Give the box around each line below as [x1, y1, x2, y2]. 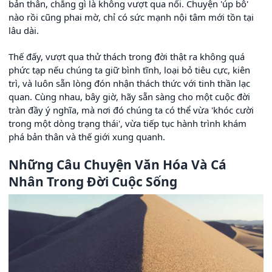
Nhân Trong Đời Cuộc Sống [8, 172, 177, 190]
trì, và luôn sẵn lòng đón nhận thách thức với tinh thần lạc [8, 76, 250, 89]
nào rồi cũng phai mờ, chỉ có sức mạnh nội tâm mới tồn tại [8, 10, 254, 23]
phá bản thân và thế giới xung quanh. [8, 130, 165, 143]
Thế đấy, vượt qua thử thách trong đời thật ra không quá [8, 50, 245, 63]
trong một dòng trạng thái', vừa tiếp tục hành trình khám [8, 117, 246, 129]
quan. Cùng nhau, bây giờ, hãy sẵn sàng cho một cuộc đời [8, 90, 250, 103]
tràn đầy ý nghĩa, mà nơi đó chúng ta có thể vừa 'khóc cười [8, 103, 254, 116]
